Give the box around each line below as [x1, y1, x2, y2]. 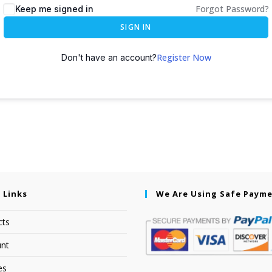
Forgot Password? [195, 3, 269, 15]
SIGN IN [120, 22, 152, 32]
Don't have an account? [61, 52, 157, 63]
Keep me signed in [15, 4, 93, 14]
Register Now [156, 52, 211, 63]
